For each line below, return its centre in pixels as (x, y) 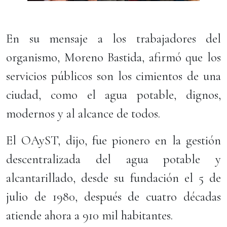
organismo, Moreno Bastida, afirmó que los (113, 57)
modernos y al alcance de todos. (83, 113)
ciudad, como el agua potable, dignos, (113, 95)
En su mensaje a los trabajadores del (113, 39)
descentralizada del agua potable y (113, 159)
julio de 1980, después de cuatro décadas (113, 197)
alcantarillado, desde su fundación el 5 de (113, 178)
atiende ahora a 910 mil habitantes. (89, 215)
